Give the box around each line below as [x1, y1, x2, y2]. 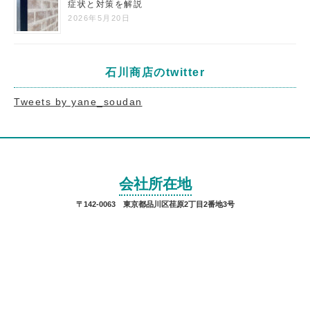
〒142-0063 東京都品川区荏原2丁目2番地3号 [75, 199, 235, 208]
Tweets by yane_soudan [14, 95, 143, 107]
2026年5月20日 [68, 13, 130, 22]
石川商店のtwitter [105, 66, 205, 78]
